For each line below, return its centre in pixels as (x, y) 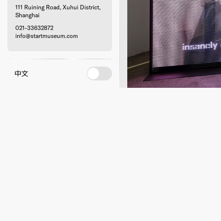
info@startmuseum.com (46, 36)
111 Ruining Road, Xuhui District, (58, 7)
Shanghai (27, 15)
